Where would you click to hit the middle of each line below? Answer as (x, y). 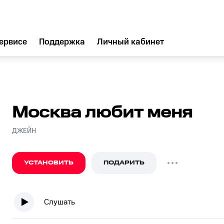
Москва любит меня (102, 113)
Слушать (59, 202)
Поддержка (62, 42)
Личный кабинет (130, 42)
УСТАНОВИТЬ (49, 163)
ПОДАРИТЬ (124, 163)
